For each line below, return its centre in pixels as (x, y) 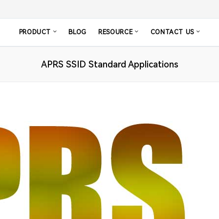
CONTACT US (173, 32)
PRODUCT (36, 32)
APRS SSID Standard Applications (109, 65)
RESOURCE (117, 32)
